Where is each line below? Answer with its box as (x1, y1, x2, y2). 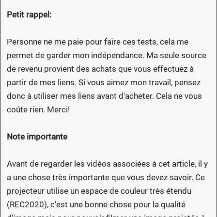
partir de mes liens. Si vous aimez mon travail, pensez (7, 77, 201, 88)
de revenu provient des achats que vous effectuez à (7, 64, 194, 74)
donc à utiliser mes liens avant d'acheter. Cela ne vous (7, 91, 202, 101)
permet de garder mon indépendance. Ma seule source (7, 50, 206, 61)
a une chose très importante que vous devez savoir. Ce (7, 172, 205, 183)
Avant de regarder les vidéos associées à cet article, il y (7, 159, 208, 169)
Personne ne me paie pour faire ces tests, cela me (7, 37, 188, 47)
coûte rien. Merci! (7, 105, 70, 115)
